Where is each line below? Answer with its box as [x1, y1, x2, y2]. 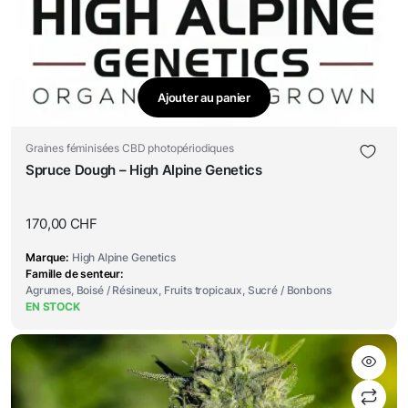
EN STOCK [25, 300, 80, 313]
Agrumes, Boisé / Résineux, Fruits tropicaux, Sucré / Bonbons [25, 283, 331, 297]
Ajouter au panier [158, 89, 250, 105]
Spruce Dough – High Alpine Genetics [25, 161, 262, 178]
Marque [25, 250, 66, 264]
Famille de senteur [25, 267, 121, 280]
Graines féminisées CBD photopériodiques [25, 141, 234, 155]
